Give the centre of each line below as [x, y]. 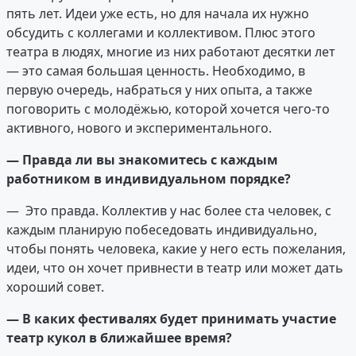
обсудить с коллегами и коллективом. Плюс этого [161, 33]
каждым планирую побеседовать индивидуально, [162, 230]
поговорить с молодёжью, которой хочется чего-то [168, 109]
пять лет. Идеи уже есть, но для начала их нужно [158, 14]
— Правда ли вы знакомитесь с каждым [142, 160]
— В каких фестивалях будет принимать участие [171, 319]
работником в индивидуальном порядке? [149, 179]
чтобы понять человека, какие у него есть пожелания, [176, 249]
